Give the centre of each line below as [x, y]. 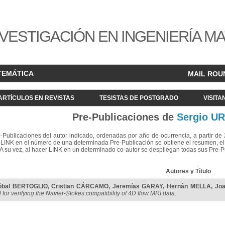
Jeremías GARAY [138, 186]
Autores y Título [188, 171]
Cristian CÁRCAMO [80, 186]
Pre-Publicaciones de [124, 117]
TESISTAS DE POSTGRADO [139, 98]
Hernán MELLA [189, 186]
